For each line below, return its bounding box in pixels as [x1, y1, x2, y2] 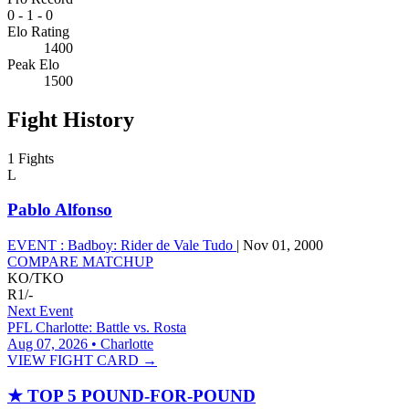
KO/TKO [7, 270, 64, 287]
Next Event [7, 303, 73, 320]
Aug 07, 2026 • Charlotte [7, 336, 153, 352]
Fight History [7, 107, 134, 131]
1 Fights [7, 150, 54, 166]
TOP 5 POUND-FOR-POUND [23, 385, 256, 405]
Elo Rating [7, 23, 69, 39]
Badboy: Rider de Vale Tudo [64, 237, 236, 254]
